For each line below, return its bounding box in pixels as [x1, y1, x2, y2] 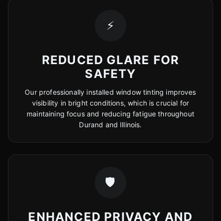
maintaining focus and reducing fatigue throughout [27, 110, 194, 118]
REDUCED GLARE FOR [41, 53, 180, 67]
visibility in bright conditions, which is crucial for [32, 99, 189, 107]
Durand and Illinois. [79, 120, 142, 129]
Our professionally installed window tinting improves [25, 88, 196, 96]
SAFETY [85, 67, 136, 81]
